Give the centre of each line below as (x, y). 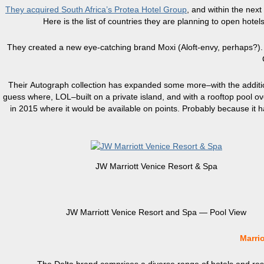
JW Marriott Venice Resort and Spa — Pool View (156, 212)
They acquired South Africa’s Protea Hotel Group (96, 10)
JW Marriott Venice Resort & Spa (156, 166)
